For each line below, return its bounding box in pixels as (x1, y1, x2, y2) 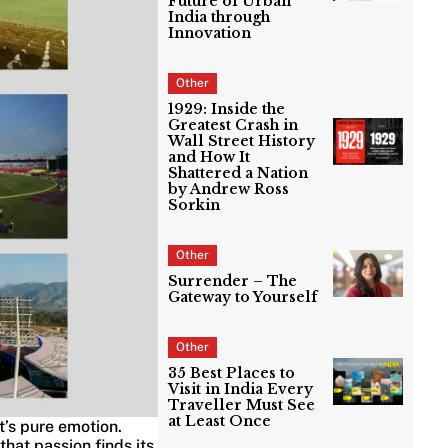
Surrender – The (168, 272, 298, 291)
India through (168, 8, 271, 27)
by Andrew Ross (168, 180, 290, 199)
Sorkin (168, 196, 221, 215)
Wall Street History (168, 132, 316, 151)
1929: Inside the (168, 100, 286, 119)
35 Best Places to (168, 364, 296, 383)
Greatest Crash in (168, 116, 299, 135)
